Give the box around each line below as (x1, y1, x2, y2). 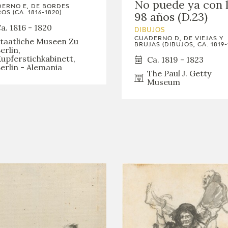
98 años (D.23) (134, 9, 208, 24)
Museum (147, 76, 180, 87)
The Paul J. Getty (147, 68, 211, 78)
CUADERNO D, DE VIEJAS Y (134, 35, 223, 41)
